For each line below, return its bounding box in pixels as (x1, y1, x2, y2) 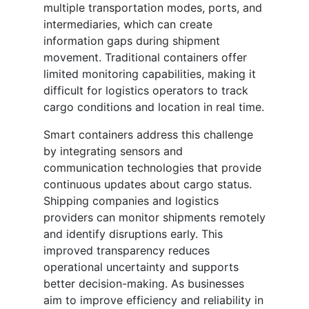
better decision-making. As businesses (43, 277, 244, 291)
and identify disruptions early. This (43, 227, 223, 241)
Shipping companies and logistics (43, 194, 219, 208)
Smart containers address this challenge (43, 128, 253, 142)
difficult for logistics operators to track (43, 83, 248, 98)
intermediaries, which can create (43, 17, 212, 32)
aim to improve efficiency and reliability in (43, 293, 263, 308)
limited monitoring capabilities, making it (43, 67, 256, 81)
